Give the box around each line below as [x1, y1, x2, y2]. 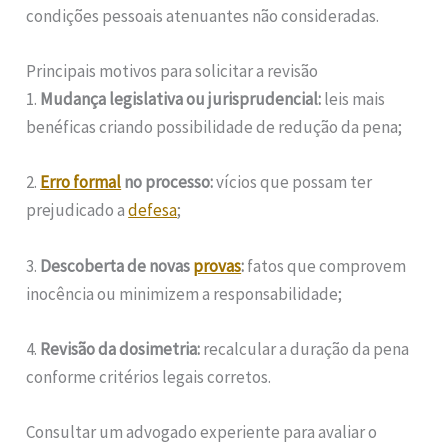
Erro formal [40, 171, 122, 194]
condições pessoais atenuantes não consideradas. [26, 5, 380, 28]
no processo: [121, 171, 214, 194]
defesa [128, 199, 178, 222]
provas [193, 254, 242, 277]
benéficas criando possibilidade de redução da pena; [26, 116, 403, 139]
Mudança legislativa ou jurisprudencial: [40, 88, 322, 111]
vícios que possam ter [213, 171, 373, 194]
